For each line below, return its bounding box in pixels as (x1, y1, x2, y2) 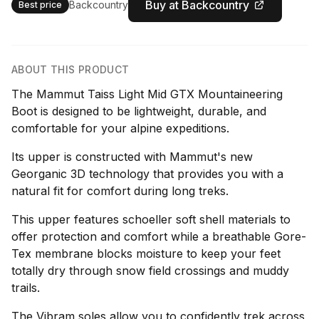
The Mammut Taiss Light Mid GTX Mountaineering (11, 87, 283, 101)
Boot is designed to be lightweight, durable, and (11, 104, 266, 118)
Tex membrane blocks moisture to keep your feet (11, 246, 281, 261)
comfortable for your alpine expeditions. (11, 121, 229, 135)
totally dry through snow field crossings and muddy (11, 263, 289, 278)
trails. (11, 281, 40, 295)
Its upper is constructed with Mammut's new (11, 150, 253, 164)
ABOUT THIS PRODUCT (11, 63, 130, 75)
